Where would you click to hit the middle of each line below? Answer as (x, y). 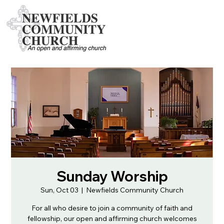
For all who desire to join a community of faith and (112, 208)
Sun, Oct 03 (59, 190)
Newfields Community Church (135, 190)
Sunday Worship (112, 176)
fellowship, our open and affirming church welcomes (112, 218)
